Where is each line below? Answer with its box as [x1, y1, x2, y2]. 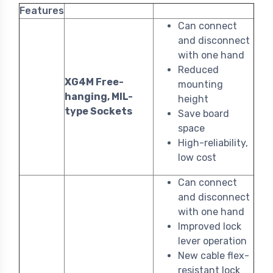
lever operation [178, 235, 247, 247]
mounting [178, 79, 223, 91]
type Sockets [65, 105, 132, 118]
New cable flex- [178, 250, 249, 262]
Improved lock [178, 221, 241, 233]
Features [19, 5, 64, 17]
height [178, 93, 208, 105]
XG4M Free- [65, 76, 124, 88]
